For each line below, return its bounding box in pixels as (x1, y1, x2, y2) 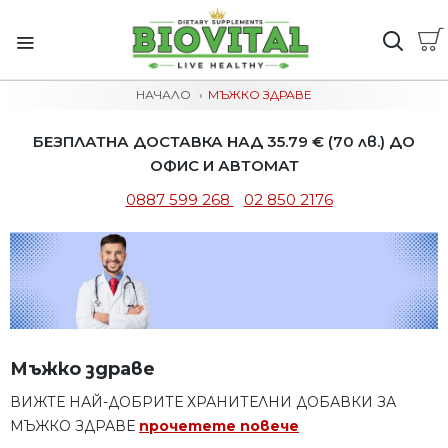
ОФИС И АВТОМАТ (149, 156, 299, 175)
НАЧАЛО (136, 87, 191, 102)
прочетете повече (139, 417, 299, 436)
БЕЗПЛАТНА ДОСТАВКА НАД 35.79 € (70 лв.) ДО (33, 132, 415, 151)
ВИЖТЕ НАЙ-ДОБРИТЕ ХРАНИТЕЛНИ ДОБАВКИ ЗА (10, 393, 396, 412)
